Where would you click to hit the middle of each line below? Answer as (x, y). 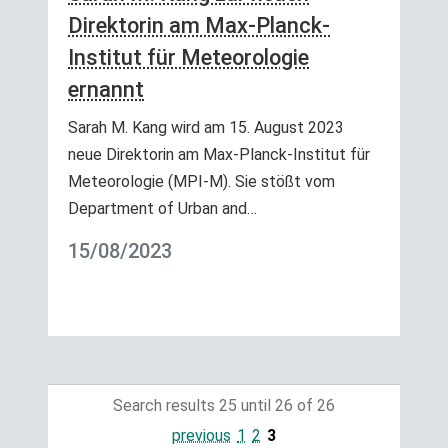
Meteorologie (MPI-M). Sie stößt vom (201, 181)
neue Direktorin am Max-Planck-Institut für (219, 154)
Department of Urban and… (162, 208)
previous (201, 435)
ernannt (106, 89)
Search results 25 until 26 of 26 (224, 405)
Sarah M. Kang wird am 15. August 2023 (206, 127)
